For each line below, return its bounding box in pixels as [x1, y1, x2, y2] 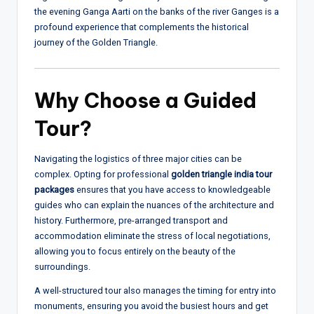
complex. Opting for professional [34, 168, 171, 179]
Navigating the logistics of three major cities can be [34, 153, 242, 164]
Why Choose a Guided [34, 87, 257, 114]
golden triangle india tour [171, 168, 272, 179]
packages [34, 184, 74, 195]
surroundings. [34, 261, 90, 272]
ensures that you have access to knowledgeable [74, 184, 271, 195]
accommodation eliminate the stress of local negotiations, [34, 230, 271, 241]
